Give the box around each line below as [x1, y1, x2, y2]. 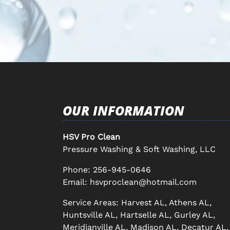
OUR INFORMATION [63, 101, 184, 119]
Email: [63, 177, 90, 187]
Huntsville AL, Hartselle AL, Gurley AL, [63, 209, 215, 220]
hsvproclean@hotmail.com [90, 177, 197, 187]
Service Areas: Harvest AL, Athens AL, [63, 197, 212, 207]
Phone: [63, 164, 93, 175]
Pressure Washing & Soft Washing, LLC [63, 144, 216, 154]
